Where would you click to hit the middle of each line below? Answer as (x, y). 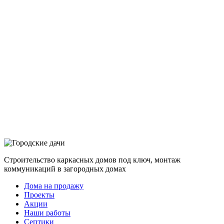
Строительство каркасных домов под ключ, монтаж (92, 160)
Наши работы (47, 213)
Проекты (39, 195)
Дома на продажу (54, 186)
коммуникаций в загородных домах (65, 169)
